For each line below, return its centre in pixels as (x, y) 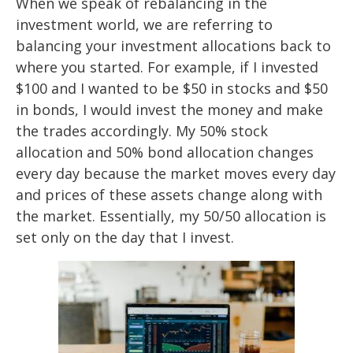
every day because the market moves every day (176, 174)
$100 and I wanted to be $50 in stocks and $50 (172, 89)
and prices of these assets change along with (169, 195)
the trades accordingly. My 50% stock (142, 131)
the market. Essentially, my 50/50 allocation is (171, 216)
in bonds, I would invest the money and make (169, 110)
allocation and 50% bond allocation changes (165, 152)
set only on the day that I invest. (125, 238)
